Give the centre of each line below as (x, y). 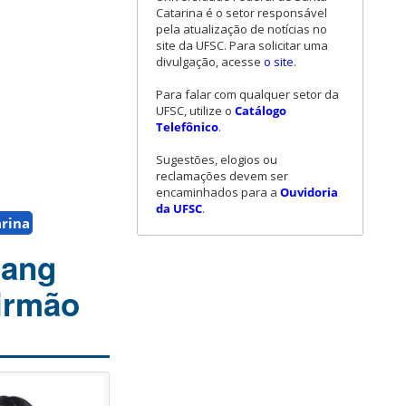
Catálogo (261, 111)
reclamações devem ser (222, 176)
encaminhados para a (218, 193)
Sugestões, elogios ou (217, 160)
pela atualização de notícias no (242, 29)
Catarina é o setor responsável (242, 13)
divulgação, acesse (210, 62)
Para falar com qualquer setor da (247, 95)
